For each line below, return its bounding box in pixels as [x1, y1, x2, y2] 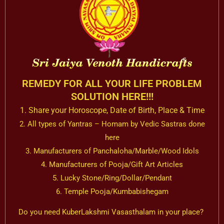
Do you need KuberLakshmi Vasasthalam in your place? [18, 207, 205, 217]
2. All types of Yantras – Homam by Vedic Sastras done [19, 119, 205, 128]
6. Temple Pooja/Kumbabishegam [55, 186, 168, 196]
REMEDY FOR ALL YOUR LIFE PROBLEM [22, 77, 202, 89]
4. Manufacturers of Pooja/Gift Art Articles [41, 159, 183, 169]
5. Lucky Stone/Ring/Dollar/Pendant [52, 173, 172, 182]
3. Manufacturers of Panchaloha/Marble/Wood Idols [25, 146, 199, 155]
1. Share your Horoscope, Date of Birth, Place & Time [19, 105, 204, 115]
